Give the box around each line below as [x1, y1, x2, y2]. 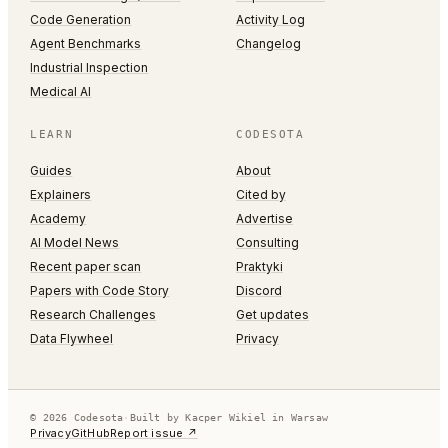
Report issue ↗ [110, 426, 198, 440]
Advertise [236, 211, 293, 226]
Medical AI [30, 84, 92, 99]
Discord [236, 283, 282, 298]
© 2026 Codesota [30, 412, 124, 423]
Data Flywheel [30, 331, 114, 346]
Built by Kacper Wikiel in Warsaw [129, 412, 328, 423]
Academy [30, 211, 87, 226]
